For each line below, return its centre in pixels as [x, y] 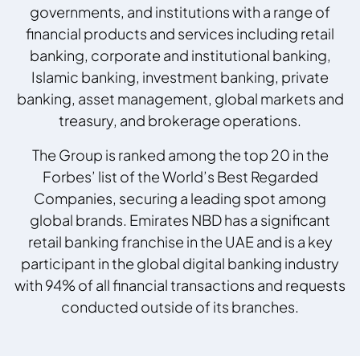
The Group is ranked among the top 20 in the [180, 155]
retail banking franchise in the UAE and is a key [180, 242]
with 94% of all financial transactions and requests [180, 285]
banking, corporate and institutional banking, [180, 55]
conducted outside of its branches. [180, 307]
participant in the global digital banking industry [180, 264]
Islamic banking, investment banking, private [180, 77]
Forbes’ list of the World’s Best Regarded [180, 177]
